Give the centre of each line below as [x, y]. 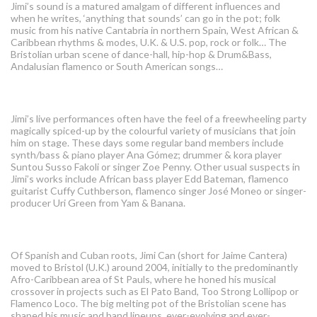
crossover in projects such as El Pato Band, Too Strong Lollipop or [155, 292]
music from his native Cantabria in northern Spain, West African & [155, 30]
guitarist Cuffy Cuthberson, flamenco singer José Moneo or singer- [158, 191]
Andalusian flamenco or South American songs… [118, 67]
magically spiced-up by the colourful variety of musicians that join [153, 131]
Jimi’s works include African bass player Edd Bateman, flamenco [150, 179]
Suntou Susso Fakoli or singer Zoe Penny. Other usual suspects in [155, 167]
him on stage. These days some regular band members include [147, 143]
